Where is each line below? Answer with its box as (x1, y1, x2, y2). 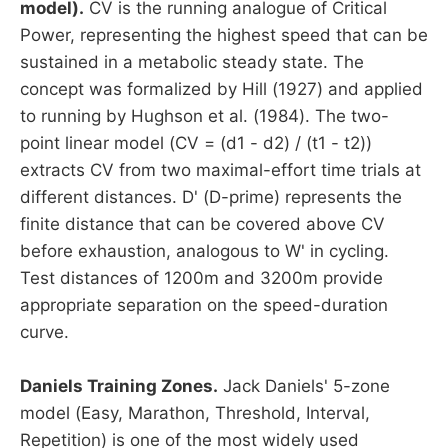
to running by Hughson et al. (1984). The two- (20, 106, 389, 127)
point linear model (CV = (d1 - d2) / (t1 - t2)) (20, 133, 372, 154)
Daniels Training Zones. (20, 376, 218, 397)
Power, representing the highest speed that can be (20, 25, 428, 46)
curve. (20, 322, 69, 343)
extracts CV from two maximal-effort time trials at (20, 160, 421, 181)
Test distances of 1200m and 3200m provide (20, 268, 383, 289)
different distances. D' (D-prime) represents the (20, 187, 402, 208)
